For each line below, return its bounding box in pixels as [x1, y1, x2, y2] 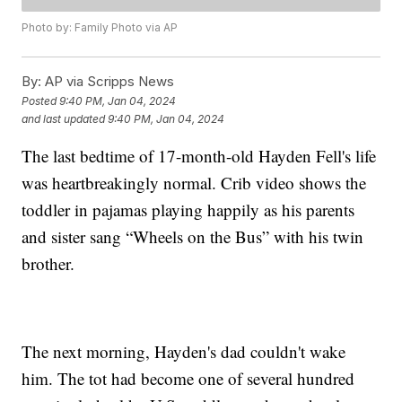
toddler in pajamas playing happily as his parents [22, 198, 355, 222]
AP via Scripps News [41, 73, 175, 91]
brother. [22, 252, 75, 275]
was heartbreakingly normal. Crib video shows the [22, 171, 367, 195]
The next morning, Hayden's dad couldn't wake [22, 340, 346, 363]
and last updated [22, 111, 106, 126]
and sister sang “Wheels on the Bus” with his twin [22, 225, 364, 249]
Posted [22, 93, 60, 108]
